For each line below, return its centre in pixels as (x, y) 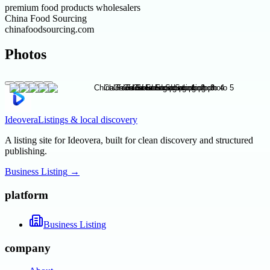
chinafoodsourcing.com (49, 29)
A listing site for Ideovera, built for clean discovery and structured (129, 140)
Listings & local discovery (88, 120)
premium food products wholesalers (73, 7)
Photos (26, 55)
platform (27, 195)
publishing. (26, 151)
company (28, 248)
